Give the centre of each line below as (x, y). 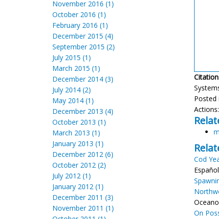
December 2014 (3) (83, 79)
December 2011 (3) (83, 197)
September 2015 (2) (84, 47)
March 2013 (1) (76, 133)
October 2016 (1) (79, 14)
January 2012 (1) (78, 186)
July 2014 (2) (72, 90)
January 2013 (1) (78, 143)
